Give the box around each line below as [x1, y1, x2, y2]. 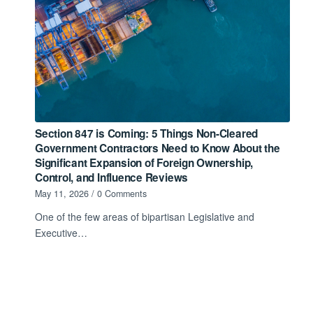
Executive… [35, 225, 87, 240]
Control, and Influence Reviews [35, 169, 189, 185]
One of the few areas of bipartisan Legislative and [35, 209, 254, 224]
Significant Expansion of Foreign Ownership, [35, 154, 254, 170]
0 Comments [97, 187, 147, 200]
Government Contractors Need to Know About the [35, 140, 280, 156]
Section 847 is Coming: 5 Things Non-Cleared [35, 125, 259, 141]
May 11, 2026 [35, 187, 89, 200]
